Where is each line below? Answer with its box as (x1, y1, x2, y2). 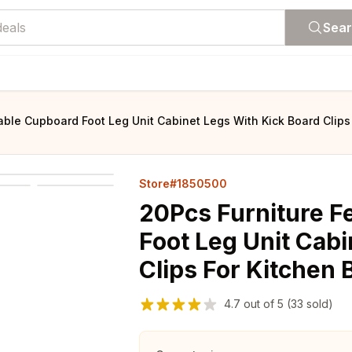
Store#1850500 (139, 177, 227, 190)
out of (240, 297, 277, 310)
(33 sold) (284, 297, 333, 310)
